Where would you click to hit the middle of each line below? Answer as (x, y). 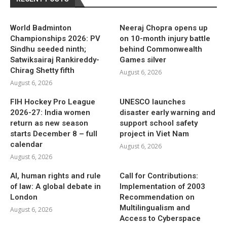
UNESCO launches (153, 102)
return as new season (49, 123)
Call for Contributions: (159, 176)
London (24, 197)
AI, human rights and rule (55, 176)
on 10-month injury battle (165, 38)
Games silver (143, 60)
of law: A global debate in (55, 186)
